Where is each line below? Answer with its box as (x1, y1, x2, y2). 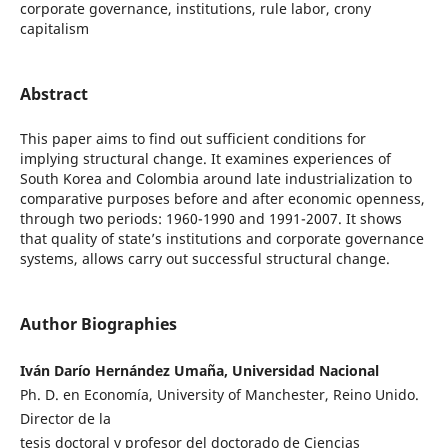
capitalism (19, 18, 89, 38)
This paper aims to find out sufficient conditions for (19, 128, 366, 148)
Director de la (19, 409, 111, 429)
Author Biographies (19, 313, 177, 336)
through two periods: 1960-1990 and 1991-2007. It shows (19, 208, 402, 228)
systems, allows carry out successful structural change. (19, 248, 390, 268)
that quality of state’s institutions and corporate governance (19, 228, 424, 248)
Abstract (19, 82, 88, 105)
